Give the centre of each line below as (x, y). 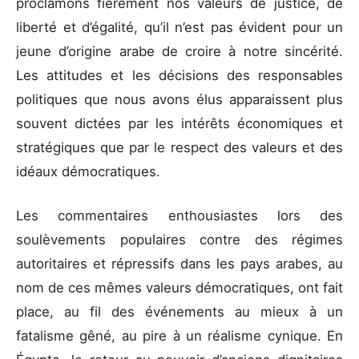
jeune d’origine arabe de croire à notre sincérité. (179, 51)
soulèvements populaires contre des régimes (179, 239)
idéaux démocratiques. (88, 171)
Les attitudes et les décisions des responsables (179, 75)
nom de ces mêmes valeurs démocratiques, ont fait (179, 287)
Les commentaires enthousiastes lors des (179, 215)
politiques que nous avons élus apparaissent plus (179, 99)
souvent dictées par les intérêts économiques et (179, 123)
